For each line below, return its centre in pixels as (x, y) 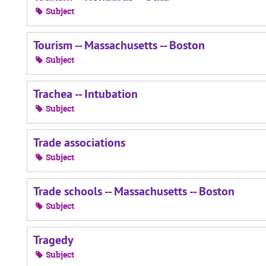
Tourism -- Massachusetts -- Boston (119, 45)
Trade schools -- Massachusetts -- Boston (134, 191)
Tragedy (53, 240)
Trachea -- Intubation (85, 94)
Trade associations (79, 142)
